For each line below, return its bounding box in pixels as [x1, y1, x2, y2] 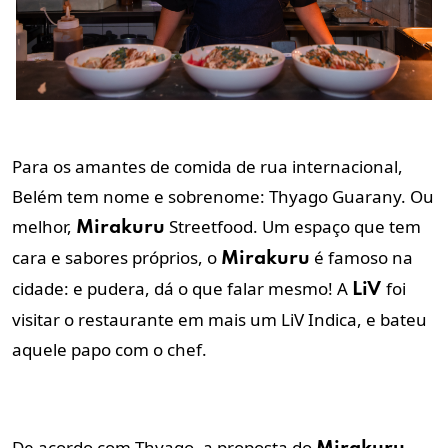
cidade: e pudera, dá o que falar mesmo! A [12, 277, 352, 301]
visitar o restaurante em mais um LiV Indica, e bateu [12, 308, 427, 332]
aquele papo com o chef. [12, 338, 211, 362]
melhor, [12, 215, 76, 239]
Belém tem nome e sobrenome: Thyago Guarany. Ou [12, 185, 434, 209]
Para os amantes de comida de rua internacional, [12, 155, 403, 179]
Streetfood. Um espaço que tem [165, 215, 421, 239]
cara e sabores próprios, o [12, 246, 221, 270]
